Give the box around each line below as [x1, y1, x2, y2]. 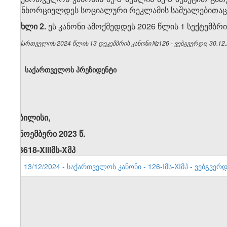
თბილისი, [13, 111, 50, 124]
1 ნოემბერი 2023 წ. [13, 128, 85, 140]
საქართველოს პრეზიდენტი [24, 64, 117, 75]
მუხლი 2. [13, 20, 46, 32]
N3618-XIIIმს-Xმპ [13, 144, 75, 156]
